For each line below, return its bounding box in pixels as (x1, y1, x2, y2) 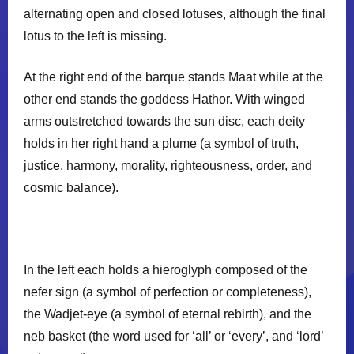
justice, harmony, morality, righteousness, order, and (24, 158, 312, 172)
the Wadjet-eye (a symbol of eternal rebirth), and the (24, 307, 311, 321)
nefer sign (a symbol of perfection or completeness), (24, 284, 311, 299)
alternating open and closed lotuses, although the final (24, 6, 326, 21)
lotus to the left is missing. (24, 28, 167, 43)
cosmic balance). (24, 180, 119, 194)
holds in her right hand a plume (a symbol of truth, (24, 136, 299, 150)
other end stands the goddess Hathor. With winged (24, 92, 305, 106)
